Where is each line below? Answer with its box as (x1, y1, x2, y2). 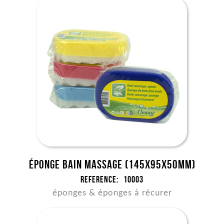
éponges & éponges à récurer (52, 188, 172, 198)
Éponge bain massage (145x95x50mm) (28, 158, 195, 171)
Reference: (80, 174, 118, 184)
